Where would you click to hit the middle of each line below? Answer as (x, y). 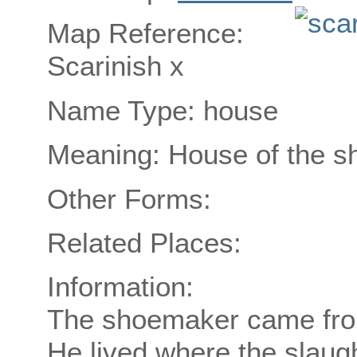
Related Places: (144, 242)
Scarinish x (116, 66)
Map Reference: (145, 33)
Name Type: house (163, 110)
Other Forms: (129, 198)
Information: (120, 287)
